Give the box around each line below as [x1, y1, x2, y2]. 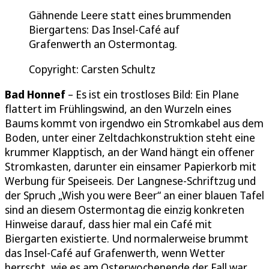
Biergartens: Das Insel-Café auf [29, 22, 180, 37]
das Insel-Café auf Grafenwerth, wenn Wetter [5, 246, 225, 261]
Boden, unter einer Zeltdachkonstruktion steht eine [5, 130, 255, 145]
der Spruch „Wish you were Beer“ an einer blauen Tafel [5, 188, 264, 203]
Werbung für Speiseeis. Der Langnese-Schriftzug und [5, 174, 256, 189]
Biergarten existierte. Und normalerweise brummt [5, 231, 249, 246]
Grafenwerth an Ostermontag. [29, 37, 177, 52]
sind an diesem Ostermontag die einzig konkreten [5, 202, 244, 217]
